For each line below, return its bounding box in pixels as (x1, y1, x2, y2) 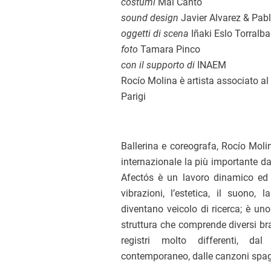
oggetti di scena (121, 28, 191, 39)
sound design (121, 12, 181, 24)
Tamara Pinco (140, 44, 200, 55)
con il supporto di (121, 59, 197, 71)
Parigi (121, 91, 146, 102)
